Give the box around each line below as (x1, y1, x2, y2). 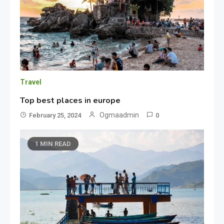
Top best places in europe (20, 94, 121, 106)
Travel (20, 77, 42, 86)
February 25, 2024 (29, 111, 81, 119)
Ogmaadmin (99, 110, 139, 119)
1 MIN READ (35, 139, 71, 147)
